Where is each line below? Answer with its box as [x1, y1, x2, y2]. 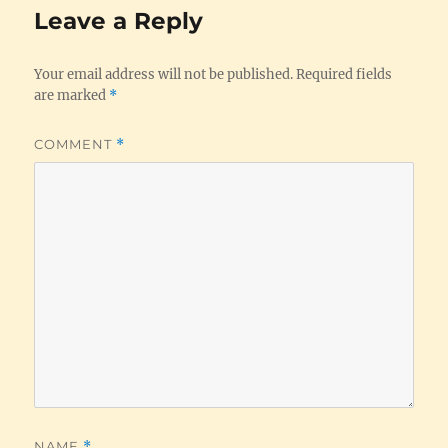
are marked [34, 86, 110, 104]
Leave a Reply [34, 6, 204, 35]
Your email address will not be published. [34, 65, 294, 83]
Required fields [296, 65, 393, 83]
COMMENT [34, 135, 117, 152]
